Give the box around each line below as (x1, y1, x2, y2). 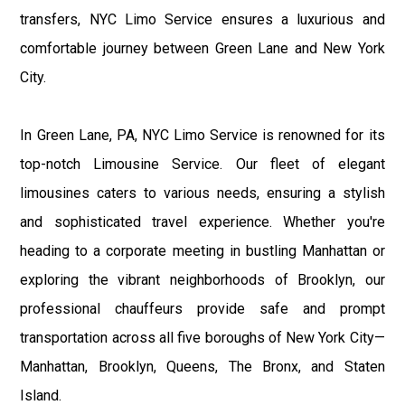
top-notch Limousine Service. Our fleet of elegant (20, 155, 385, 173)
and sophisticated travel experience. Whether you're (20, 212, 385, 231)
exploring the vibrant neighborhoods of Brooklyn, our (20, 270, 385, 288)
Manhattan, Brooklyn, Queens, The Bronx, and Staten (20, 357, 385, 375)
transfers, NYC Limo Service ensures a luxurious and (20, 10, 385, 28)
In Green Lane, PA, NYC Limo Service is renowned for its (20, 126, 385, 144)
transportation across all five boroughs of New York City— (20, 328, 385, 346)
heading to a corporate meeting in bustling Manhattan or (20, 241, 385, 259)
